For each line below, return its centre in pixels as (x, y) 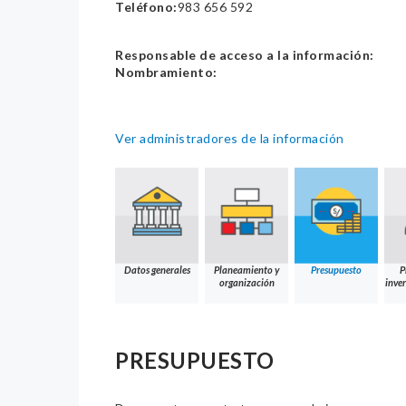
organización (246, 283)
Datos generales (157, 270)
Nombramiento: (166, 72)
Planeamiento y (246, 270)
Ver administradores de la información (230, 139)
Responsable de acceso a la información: (245, 55)
